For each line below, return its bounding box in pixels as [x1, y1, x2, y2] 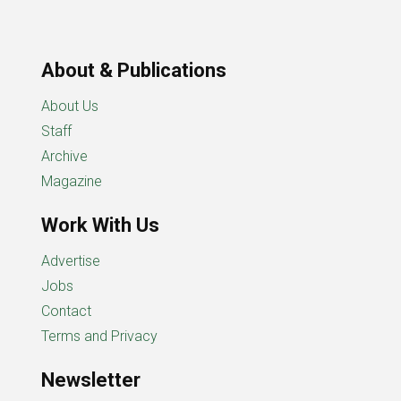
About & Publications [41, 58, 226, 81]
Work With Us [41, 213, 159, 236]
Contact [41, 302, 91, 320]
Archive [41, 147, 88, 165]
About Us [41, 97, 98, 115]
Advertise [41, 252, 100, 269]
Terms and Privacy [41, 327, 158, 345]
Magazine [41, 172, 102, 190]
